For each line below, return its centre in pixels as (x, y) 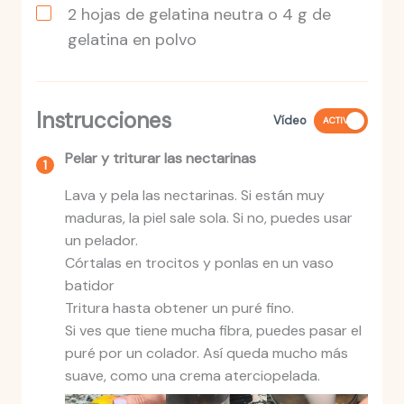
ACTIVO (340, 120)
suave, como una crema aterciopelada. (192, 376)
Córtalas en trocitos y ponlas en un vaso (199, 263)
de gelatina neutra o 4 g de (225, 15)
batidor (89, 286)
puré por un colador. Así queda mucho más (206, 353)
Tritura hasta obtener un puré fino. (179, 308)
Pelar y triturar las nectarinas (160, 159)
